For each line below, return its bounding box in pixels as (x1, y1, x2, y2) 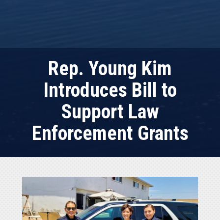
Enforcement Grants (31, 122, 189, 145)
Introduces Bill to (43, 79, 177, 102)
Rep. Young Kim (48, 57, 172, 81)
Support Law (61, 100, 159, 124)
